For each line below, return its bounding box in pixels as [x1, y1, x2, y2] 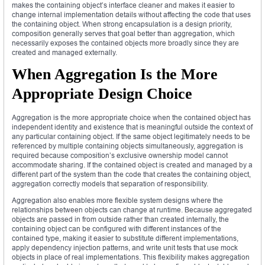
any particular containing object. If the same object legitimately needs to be [12, 131, 250, 141]
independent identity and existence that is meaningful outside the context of [12, 122, 253, 131]
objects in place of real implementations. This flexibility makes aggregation [12, 252, 250, 261]
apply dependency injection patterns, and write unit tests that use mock [12, 243, 238, 252]
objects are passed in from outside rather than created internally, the [12, 214, 229, 224]
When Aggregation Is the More [12, 65, 218, 83]
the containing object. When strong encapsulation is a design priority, [12, 19, 232, 28]
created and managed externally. [12, 47, 117, 57]
